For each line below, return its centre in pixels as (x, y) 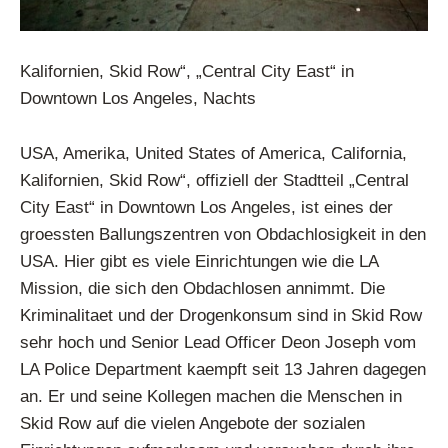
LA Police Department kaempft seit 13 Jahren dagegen (222, 370)
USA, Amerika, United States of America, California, (213, 154)
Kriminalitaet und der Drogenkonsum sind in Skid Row (220, 316)
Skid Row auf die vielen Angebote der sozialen (192, 424)
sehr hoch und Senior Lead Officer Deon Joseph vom (217, 343)
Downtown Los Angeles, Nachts (137, 99)
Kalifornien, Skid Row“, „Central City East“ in (186, 72)
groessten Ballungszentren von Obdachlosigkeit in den (222, 235)
